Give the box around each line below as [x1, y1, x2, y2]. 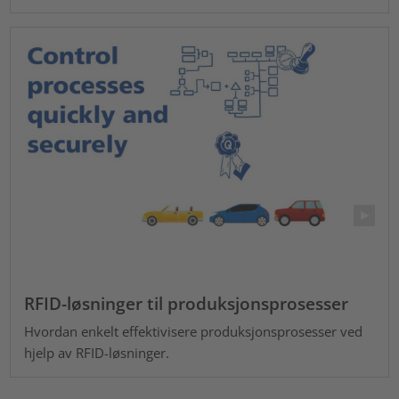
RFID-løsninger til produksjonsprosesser [24, 292, 349, 315]
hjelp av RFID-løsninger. [24, 343, 170, 362]
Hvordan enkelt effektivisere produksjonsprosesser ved [24, 322, 363, 340]
